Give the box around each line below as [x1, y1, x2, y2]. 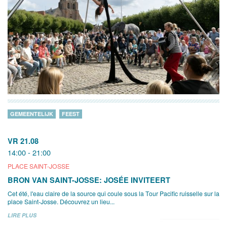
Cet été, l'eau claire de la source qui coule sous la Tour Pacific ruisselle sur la [8, 188, 219, 198]
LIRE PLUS [8, 211, 36, 219]
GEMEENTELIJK [10, 109, 53, 118]
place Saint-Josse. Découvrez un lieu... [8, 197, 115, 206]
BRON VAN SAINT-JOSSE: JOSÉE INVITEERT [8, 174, 170, 185]
